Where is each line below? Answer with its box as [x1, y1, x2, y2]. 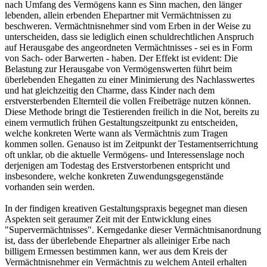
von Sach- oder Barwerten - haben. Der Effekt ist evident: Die [5, 53, 238, 64]
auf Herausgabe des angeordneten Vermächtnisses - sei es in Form [5, 42, 252, 53]
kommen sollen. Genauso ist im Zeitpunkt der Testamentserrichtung [5, 139, 258, 150]
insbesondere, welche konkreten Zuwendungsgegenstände [5, 171, 223, 182]
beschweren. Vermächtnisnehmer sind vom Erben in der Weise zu [5, 21, 251, 32]
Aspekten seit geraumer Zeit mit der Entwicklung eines [5, 214, 211, 225]
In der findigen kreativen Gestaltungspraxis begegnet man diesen [5, 203, 247, 214]
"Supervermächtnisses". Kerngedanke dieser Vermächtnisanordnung [5, 225, 261, 235]
